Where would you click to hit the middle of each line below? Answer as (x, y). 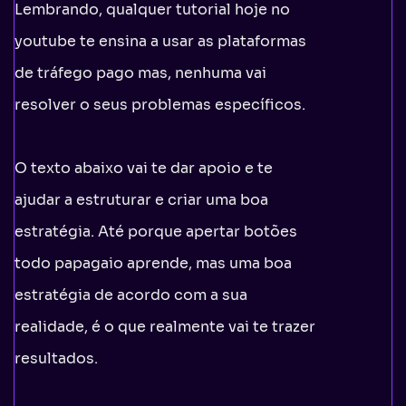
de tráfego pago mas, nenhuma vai (140, 72)
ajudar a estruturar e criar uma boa (141, 199)
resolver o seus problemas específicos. (160, 104)
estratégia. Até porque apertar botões (156, 231)
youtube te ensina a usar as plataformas (160, 41)
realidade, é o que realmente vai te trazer (165, 326)
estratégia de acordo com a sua (131, 295)
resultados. (56, 358)
